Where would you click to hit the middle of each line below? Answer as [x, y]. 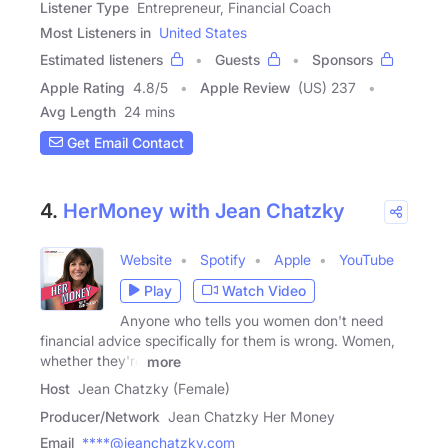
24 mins [149, 111]
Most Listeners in [95, 32]
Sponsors [342, 59]
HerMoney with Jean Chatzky [204, 210]
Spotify [223, 259]
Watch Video [264, 291]
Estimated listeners [101, 59]
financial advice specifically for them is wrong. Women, [217, 340]
